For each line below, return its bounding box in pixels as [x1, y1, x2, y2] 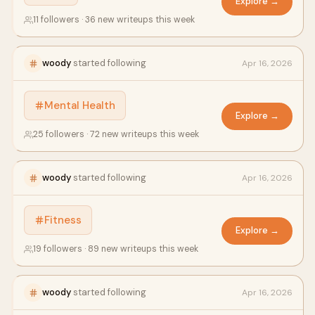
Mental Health [44, 98, 115, 112]
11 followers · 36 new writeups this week [33, 14, 195, 25]
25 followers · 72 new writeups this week [33, 129, 199, 140]
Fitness [44, 213, 82, 227]
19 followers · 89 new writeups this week [33, 243, 198, 255]
